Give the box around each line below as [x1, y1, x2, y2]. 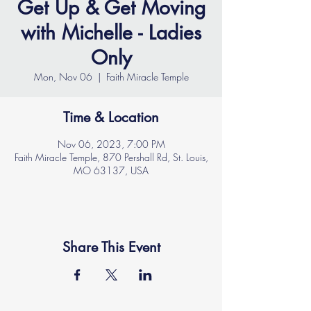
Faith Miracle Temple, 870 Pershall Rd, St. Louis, [14, 151, 208, 164]
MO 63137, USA [74, 164, 149, 177]
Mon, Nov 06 [33, 70, 92, 83]
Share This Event [62, 238, 160, 256]
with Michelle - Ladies [21, 20, 201, 45]
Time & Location [63, 108, 159, 126]
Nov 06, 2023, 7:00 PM [57, 137, 165, 151]
